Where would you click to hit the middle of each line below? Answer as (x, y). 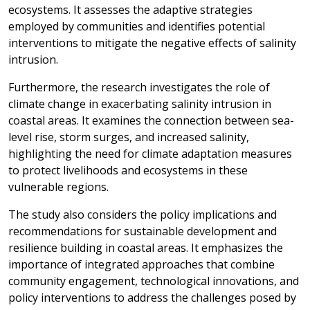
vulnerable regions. (58, 187)
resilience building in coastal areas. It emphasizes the (146, 248)
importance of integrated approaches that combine (142, 264)
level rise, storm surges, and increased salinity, (129, 137)
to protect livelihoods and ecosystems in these (128, 170)
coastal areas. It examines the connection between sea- (151, 120)
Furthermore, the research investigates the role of (139, 87)
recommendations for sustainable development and (143, 231)
